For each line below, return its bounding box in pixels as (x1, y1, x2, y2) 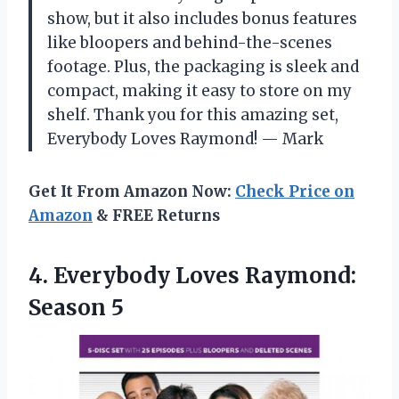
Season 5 (28, 293, 124, 322)
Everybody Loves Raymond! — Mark (47, 128, 323, 149)
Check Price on (235, 181, 354, 201)
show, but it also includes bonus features (47, 8, 357, 28)
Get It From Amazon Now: (28, 181, 235, 201)
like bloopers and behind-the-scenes (47, 32, 332, 53)
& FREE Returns (93, 205, 220, 225)
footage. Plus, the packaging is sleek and (47, 56, 359, 77)
